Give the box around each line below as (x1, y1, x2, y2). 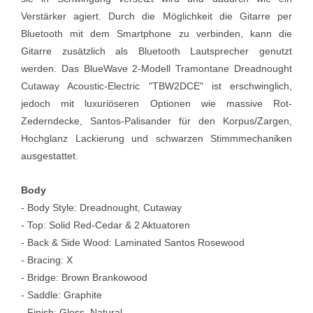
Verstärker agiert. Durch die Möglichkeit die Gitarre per (21, 10, 292, 22)
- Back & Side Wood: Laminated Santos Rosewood (21, 236, 245, 248)
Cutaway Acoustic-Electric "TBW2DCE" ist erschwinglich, (21, 80, 292, 92)
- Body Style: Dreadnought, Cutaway (21, 201, 182, 213)
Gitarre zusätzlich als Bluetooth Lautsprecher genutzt (21, 45, 292, 57)
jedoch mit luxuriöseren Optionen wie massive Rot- (21, 97, 292, 109)
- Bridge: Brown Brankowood (21, 271, 147, 283)
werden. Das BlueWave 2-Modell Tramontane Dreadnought (21, 62, 292, 74)
